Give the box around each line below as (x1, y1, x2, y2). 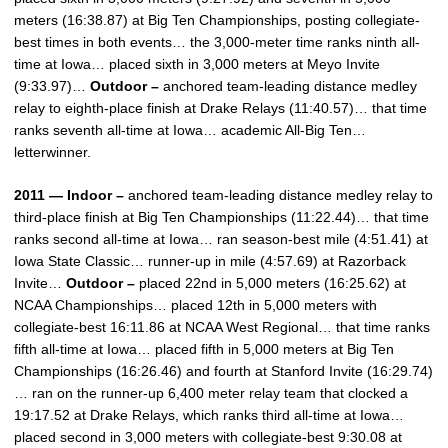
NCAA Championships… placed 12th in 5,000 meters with (14, 297, 377, 313)
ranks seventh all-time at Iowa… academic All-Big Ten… (14, 122, 366, 138)
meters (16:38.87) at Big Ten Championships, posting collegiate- (14, 12, 420, 28)
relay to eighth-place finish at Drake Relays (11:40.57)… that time (14, 100, 427, 116)
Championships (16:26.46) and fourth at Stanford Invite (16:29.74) (14, 363, 433, 379)
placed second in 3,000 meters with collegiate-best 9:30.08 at (14, 429, 402, 445)
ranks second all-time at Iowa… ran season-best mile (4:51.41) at (14, 231, 428, 247)
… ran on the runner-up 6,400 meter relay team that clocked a (14, 385, 408, 401)
